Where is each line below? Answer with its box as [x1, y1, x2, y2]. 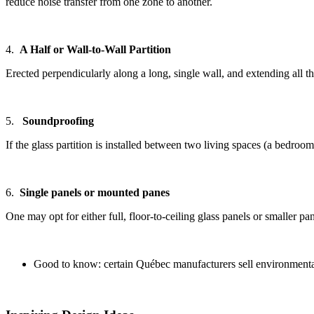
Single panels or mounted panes [20, 186, 170, 199]
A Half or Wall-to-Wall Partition [20, 43, 171, 56]
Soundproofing [22, 115, 94, 128]
